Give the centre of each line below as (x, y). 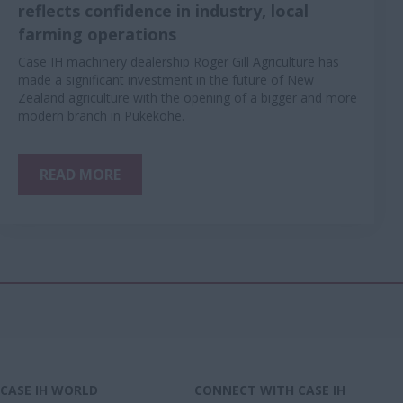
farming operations (97, 34)
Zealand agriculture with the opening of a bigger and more (188, 98)
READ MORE (80, 175)
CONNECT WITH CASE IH (270, 390)
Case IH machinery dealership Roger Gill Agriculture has (179, 62)
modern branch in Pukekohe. (101, 116)
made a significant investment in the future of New (166, 80)
